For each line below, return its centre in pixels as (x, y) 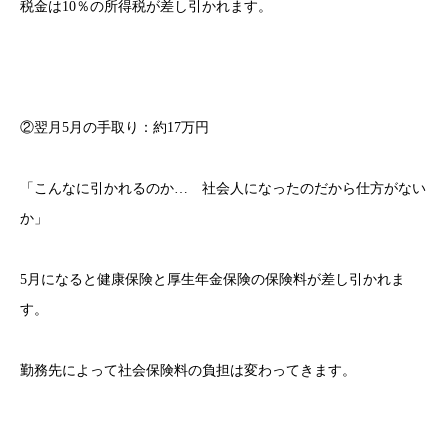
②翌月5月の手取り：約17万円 (114, 128)
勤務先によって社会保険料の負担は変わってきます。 (188, 370)
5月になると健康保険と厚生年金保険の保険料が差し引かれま (212, 279)
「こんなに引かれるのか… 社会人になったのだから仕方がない (223, 189)
